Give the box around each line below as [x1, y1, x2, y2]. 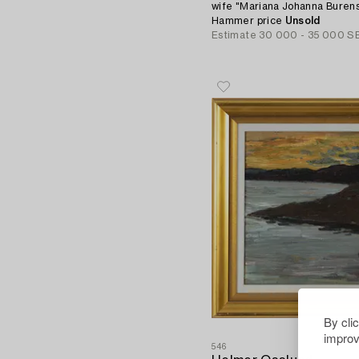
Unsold [284, 15, 321, 26]
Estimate [212, 30, 256, 40]
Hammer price [212, 15, 285, 26]
